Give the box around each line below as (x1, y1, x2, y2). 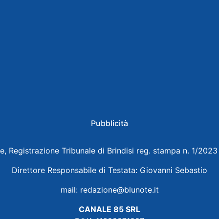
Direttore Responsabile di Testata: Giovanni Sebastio (12, 165, 207, 175)
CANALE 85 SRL (79, 204, 140, 214)
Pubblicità (91, 118, 128, 128)
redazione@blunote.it (80, 185, 159, 195)
